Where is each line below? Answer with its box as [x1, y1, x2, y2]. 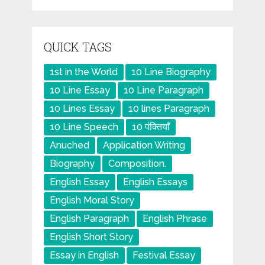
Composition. [108, 158, 166, 170]
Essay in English [49, 250, 119, 261]
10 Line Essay [49, 85, 110, 96]
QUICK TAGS [43, 39, 112, 55]
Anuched [49, 140, 89, 151]
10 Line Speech [49, 121, 118, 133]
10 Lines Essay [49, 103, 115, 115]
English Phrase [142, 213, 207, 225]
